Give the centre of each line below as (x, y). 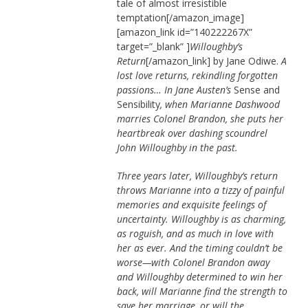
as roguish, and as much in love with (195, 234)
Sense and (256, 90)
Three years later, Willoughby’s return (197, 176)
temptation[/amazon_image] (180, 18)
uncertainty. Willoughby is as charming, (201, 219)
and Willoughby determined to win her (199, 277)
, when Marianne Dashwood (220, 104)
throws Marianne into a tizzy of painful (200, 190)
